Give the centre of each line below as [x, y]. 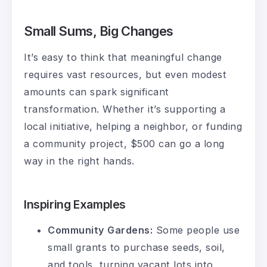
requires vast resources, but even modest [125, 74]
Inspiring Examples [75, 204]
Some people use [196, 230]
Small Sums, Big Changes [99, 31]
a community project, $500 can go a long [124, 143]
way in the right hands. [79, 161]
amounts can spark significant [97, 91]
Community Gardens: [100, 230]
